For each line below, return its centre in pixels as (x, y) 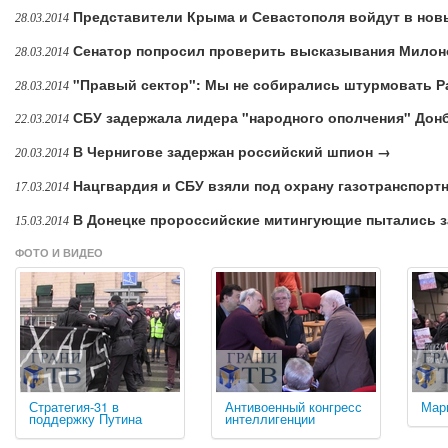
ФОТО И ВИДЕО (59, 252)
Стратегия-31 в (74, 406)
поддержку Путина (85, 418)
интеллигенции (270, 418)
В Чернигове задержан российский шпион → (232, 151)
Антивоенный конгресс (293, 406)
